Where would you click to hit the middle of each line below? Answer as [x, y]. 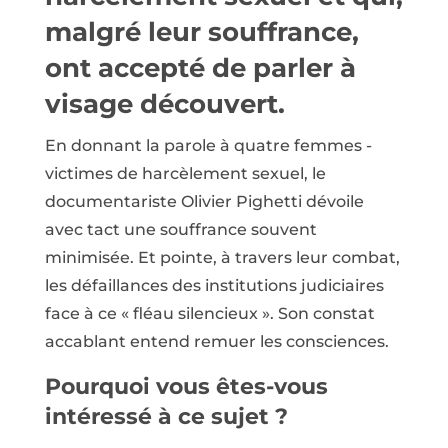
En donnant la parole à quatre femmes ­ [208, 146]
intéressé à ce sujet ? [166, 417]
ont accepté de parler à [200, 68]
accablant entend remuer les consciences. [216, 342]
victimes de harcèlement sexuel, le [185, 174]
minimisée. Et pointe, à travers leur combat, [222, 258]
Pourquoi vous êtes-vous [186, 387]
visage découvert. [164, 104]
